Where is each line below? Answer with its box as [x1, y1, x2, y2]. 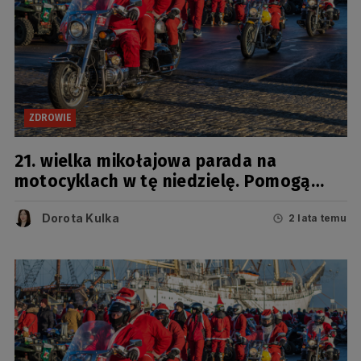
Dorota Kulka [41, 210, 119, 225]
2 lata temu [288, 212, 347, 225]
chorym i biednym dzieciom [14, 190, 233, 212]
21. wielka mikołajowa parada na [14, 150, 277, 172]
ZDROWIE [28, 112, 71, 124]
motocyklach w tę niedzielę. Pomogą [14, 170, 311, 192]
